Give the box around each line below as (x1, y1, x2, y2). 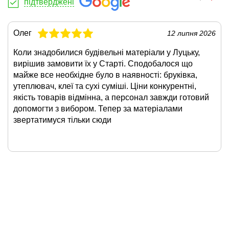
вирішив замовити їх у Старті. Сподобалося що (13, 59, 193, 68)
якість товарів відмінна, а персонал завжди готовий (13, 93, 209, 102)
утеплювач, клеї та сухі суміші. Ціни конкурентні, (13, 81, 196, 90)
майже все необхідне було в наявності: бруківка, (13, 70, 197, 79)
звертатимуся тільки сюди (13, 115, 111, 124)
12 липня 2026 (167, 29, 216, 37)
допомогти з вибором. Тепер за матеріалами (13, 104, 182, 113)
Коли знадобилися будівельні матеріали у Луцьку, (13, 48, 200, 57)
